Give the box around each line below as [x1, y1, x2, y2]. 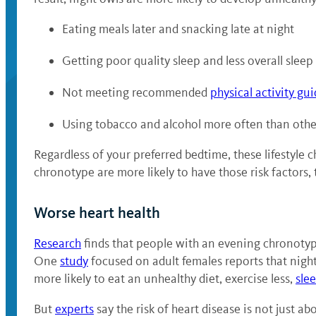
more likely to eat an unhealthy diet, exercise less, [34, 271, 296, 286]
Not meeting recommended [62, 85, 210, 100]
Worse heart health [34, 203, 160, 222]
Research [34, 236, 81, 251]
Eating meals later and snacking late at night [62, 21, 294, 37]
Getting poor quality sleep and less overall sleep [62, 53, 313, 68]
